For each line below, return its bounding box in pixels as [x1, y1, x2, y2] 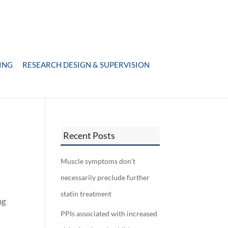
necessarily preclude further [61, 174, 150, 182]
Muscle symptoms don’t [61, 157, 136, 165]
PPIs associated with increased [61, 209, 158, 218]
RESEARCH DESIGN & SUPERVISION [22, 60, 150, 69]
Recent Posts [63, 130, 116, 141]
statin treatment [61, 190, 112, 198]
